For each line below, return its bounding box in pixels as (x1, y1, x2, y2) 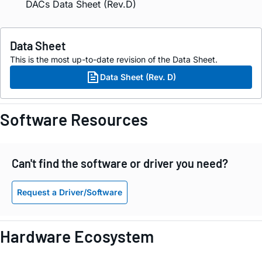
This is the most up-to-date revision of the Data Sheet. (10, 54, 218, 64)
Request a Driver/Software (17, 187, 122, 198)
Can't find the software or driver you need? (12, 156, 228, 170)
